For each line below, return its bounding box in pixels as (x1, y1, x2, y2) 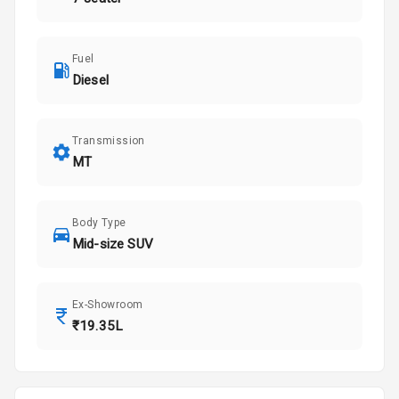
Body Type (72, 216, 126, 230)
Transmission (72, 134, 145, 148)
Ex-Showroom (72, 298, 143, 312)
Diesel (72, 72, 109, 89)
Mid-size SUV (72, 236, 153, 253)
